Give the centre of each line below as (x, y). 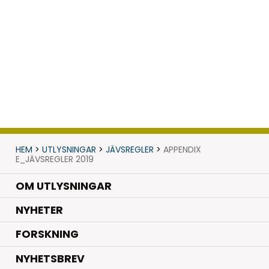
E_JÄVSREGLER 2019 (54, 159)
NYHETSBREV (50, 258)
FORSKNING (47, 234)
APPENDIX (182, 149)
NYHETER (39, 210)
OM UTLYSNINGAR (63, 186)
